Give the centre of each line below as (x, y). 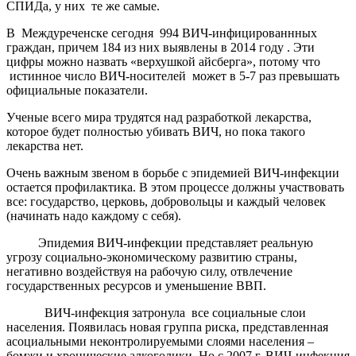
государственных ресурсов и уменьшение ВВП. (136, 285)
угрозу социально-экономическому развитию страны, (152, 257)
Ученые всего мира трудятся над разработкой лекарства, (159, 117)
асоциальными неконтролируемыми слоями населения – (160, 341)
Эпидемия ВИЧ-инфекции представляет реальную (160, 242)
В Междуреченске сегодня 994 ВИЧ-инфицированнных (162, 33)
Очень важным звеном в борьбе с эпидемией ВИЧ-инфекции (173, 172)
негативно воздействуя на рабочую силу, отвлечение (149, 271)
